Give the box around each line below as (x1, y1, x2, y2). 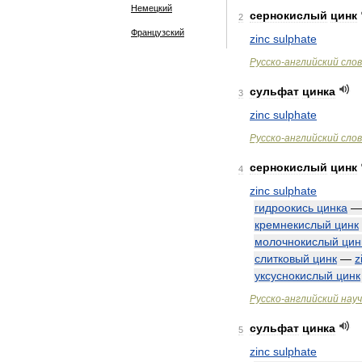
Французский (131, 27, 184, 37)
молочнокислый (255, 235, 339, 248)
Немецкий (131, 3, 172, 13)
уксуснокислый (255, 269, 333, 282)
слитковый (255, 252, 309, 265)
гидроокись (255, 201, 314, 214)
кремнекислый (255, 218, 331, 231)
